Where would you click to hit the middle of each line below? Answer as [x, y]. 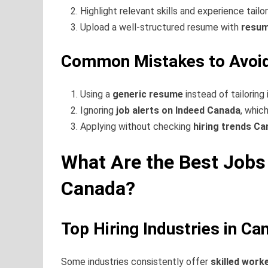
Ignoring [98, 110]
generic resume [148, 94]
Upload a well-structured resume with [161, 27]
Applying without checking [137, 126]
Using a [96, 94]
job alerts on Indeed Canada [178, 110]
